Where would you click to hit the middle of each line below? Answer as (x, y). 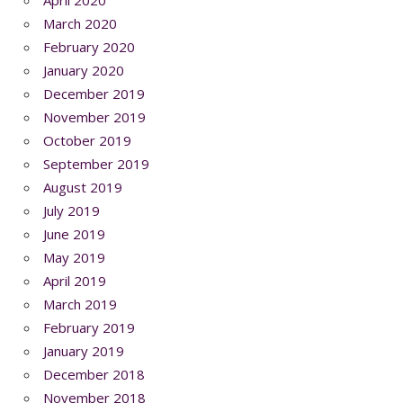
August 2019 (83, 187)
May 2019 (74, 257)
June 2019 (74, 233)
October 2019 (87, 140)
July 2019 (72, 210)
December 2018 (94, 374)
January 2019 (84, 350)
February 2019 (89, 327)
